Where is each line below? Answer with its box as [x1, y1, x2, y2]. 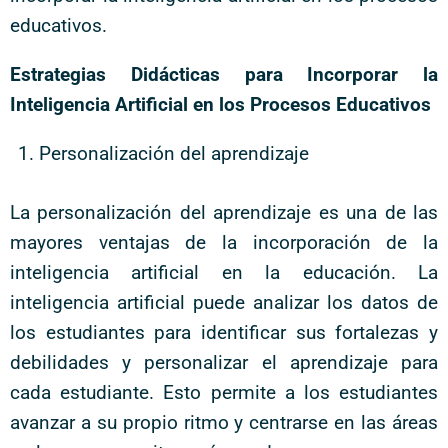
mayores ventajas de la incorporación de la [10, 230, 438, 254]
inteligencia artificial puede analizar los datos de [10, 290, 438, 314]
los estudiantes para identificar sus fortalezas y [10, 320, 438, 344]
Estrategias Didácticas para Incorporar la [10, 63, 438, 86]
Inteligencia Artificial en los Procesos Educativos [10, 93, 431, 116]
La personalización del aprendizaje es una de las [10, 200, 438, 224]
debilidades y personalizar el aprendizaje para [10, 350, 438, 374]
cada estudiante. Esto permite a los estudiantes [10, 380, 438, 404]
